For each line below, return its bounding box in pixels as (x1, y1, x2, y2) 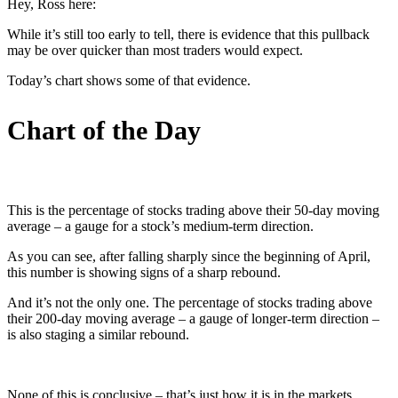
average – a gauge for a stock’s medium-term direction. (7, 218, 314, 234)
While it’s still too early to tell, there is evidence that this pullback (7, 26, 370, 42)
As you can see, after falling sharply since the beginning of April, (7, 248, 370, 264)
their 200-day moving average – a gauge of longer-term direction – (7, 310, 379, 326)
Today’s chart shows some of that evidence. (7, 72, 251, 88)
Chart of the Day (7, 115, 201, 145)
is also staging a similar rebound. (7, 326, 189, 342)
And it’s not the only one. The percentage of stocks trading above (7, 294, 372, 310)
